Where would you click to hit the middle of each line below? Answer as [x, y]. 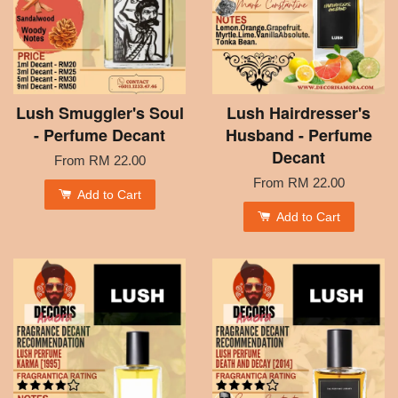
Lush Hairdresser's [298, 113]
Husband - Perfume [298, 135]
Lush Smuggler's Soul [99, 113]
